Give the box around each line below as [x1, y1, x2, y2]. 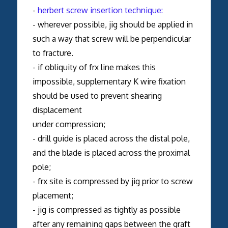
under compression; [32, 119, 105, 129]
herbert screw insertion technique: [37, 5, 163, 15]
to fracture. [32, 47, 73, 58]
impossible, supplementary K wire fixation [32, 76, 186, 87]
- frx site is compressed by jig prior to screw [32, 176, 193, 186]
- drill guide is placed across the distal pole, [32, 133, 190, 144]
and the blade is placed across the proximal [32, 147, 190, 158]
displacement [32, 104, 82, 115]
